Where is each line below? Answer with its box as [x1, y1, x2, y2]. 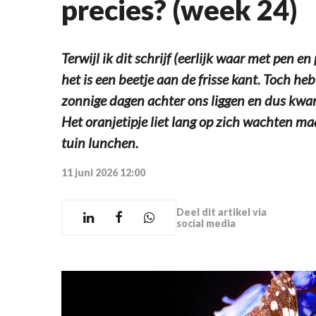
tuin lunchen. [61, 134, 138, 152]
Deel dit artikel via [176, 205, 267, 218]
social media [176, 217, 236, 229]
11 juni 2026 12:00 [61, 166, 145, 179]
